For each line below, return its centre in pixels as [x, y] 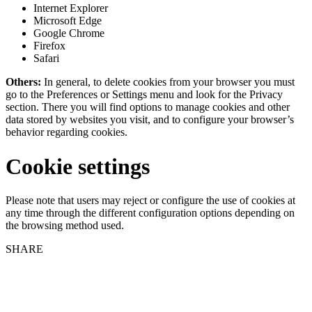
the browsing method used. [65, 226]
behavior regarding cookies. [67, 132]
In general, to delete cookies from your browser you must [169, 82]
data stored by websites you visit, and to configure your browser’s [150, 120]
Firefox [49, 46]
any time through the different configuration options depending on [150, 213]
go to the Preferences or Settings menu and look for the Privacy [144, 95]
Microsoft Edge [68, 21]
